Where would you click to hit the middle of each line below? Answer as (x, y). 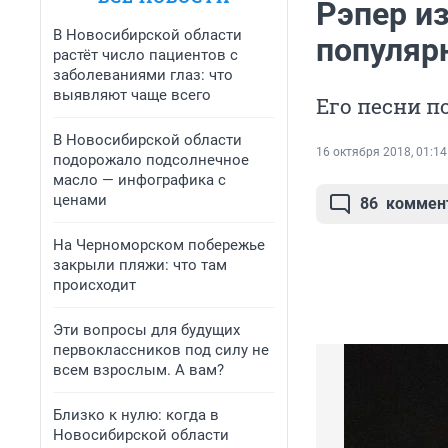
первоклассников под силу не (161, 350)
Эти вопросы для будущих (146, 330)
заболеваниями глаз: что (143, 75)
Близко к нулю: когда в (136, 415)
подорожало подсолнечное (151, 160)
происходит (94, 285)
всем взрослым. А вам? (138, 370)
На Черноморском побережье (159, 245)
